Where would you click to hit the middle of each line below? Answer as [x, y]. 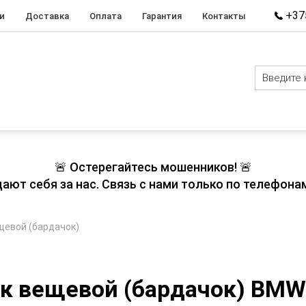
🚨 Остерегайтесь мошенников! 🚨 [153, 167]
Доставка [47, 16]
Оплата [106, 16]
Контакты [224, 16]
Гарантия [162, 16]
